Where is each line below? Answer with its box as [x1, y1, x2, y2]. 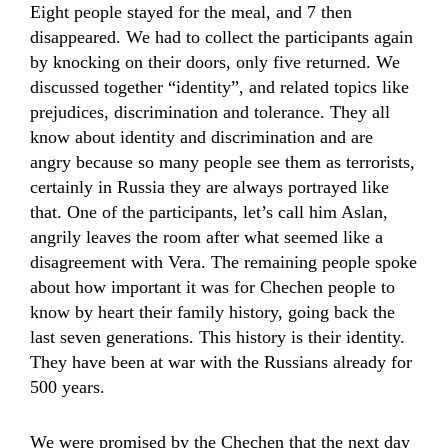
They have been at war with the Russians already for [30, 352, 412, 372]
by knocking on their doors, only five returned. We [30, 52, 400, 72]
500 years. [30, 377, 105, 397]
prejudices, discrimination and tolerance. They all [30, 102, 390, 122]
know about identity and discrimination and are [30, 127, 373, 147]
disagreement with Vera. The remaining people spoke [30, 252, 417, 272]
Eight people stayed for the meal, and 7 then [30, 2, 352, 22]
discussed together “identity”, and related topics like [30, 77, 409, 97]
